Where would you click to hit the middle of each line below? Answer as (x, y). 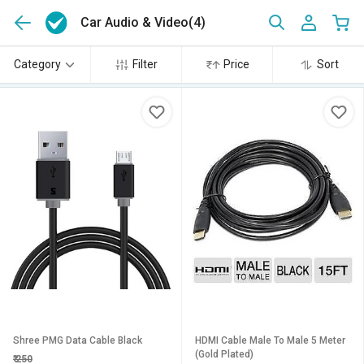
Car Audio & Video (135, 22)
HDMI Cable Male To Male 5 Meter (270, 340)
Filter (145, 64)
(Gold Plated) (224, 354)
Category (37, 64)
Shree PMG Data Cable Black (78, 340)
